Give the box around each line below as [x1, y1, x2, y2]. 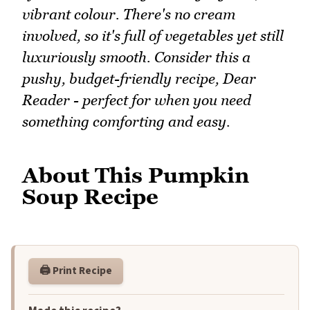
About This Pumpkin [22, 162, 249, 188]
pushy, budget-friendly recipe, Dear [22, 69, 256, 87]
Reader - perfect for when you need [22, 91, 251, 109]
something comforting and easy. [22, 112, 230, 130]
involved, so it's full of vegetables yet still [22, 26, 284, 44]
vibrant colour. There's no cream [22, 5, 235, 23]
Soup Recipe [22, 183, 158, 209]
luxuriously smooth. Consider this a [22, 48, 250, 66]
